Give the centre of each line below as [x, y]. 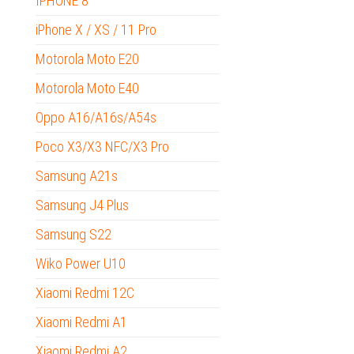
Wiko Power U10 [81, 264]
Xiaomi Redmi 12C [85, 293]
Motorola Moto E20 [87, 59]
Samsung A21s [77, 176]
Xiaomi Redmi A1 [81, 322]
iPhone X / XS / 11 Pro [96, 30]
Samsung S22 [73, 235]
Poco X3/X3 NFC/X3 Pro [102, 147]
